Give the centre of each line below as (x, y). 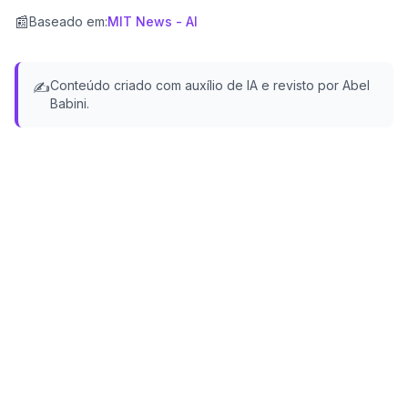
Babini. (70, 103)
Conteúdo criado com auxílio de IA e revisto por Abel (210, 85)
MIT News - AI (153, 21)
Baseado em (67, 21)
